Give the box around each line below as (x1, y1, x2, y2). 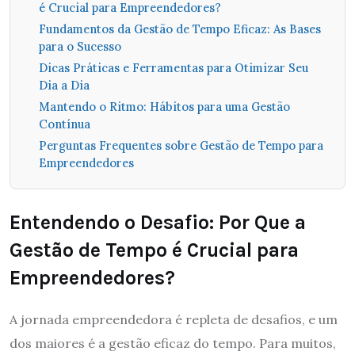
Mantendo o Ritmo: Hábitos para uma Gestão (39, 98, 290, 114)
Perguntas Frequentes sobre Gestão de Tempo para (39, 137, 323, 153)
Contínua (39, 116, 90, 132)
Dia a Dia (39, 77, 90, 93)
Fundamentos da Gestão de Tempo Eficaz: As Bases (39, 21, 321, 36)
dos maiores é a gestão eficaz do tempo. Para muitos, (10, 334, 336, 351)
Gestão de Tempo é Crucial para (10, 238, 299, 261)
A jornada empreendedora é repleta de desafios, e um (10, 311, 338, 327)
